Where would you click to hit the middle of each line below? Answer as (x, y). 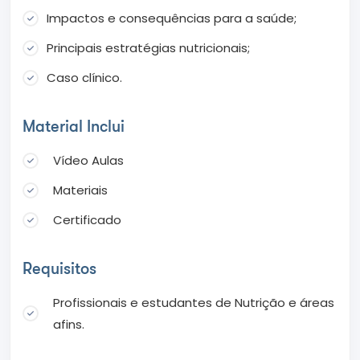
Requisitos (59, 269)
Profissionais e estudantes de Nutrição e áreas (194, 303)
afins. (69, 325)
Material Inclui (74, 127)
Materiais (80, 190)
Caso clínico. (84, 78)
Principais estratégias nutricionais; (148, 48)
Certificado (87, 220)
